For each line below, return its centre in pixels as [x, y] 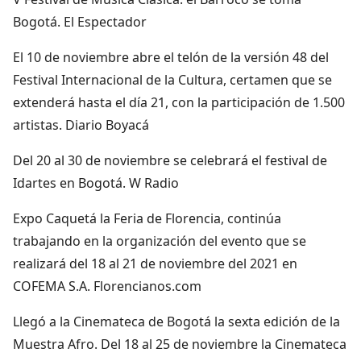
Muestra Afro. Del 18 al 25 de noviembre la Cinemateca [180, 344]
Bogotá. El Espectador [80, 21]
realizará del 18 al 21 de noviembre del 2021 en [155, 263]
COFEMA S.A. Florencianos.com [107, 286]
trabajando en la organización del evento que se [160, 241]
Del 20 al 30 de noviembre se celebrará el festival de [170, 160]
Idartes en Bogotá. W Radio [96, 183]
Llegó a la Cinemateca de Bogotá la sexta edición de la [176, 321]
